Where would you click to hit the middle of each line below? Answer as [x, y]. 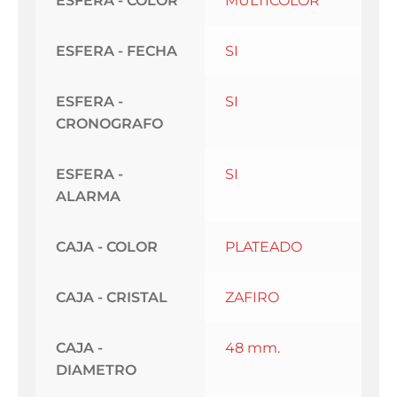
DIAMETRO [96, 370]
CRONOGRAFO [109, 124]
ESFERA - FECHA [116, 51]
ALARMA [88, 197]
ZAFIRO [252, 298]
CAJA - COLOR [106, 247]
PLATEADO [263, 247]
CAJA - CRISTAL [111, 298]
